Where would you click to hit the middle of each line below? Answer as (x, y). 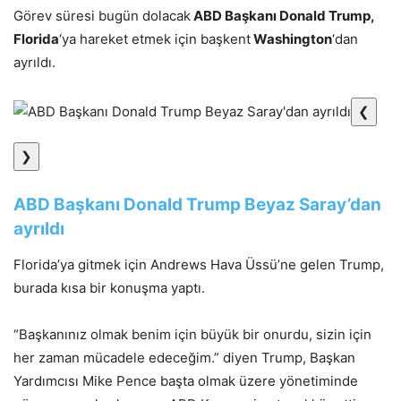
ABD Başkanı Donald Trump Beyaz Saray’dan (197, 205)
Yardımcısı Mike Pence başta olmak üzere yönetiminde (186, 381)
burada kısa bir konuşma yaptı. (109, 288)
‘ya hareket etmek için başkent (155, 39)
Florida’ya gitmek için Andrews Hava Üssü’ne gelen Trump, (199, 265)
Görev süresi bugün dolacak (102, 16)
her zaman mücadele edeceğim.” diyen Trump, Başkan (184, 358)
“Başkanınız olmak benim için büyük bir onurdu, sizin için (192, 335)
